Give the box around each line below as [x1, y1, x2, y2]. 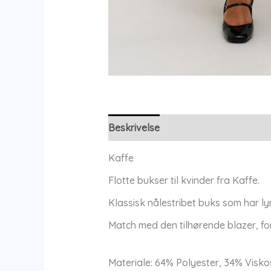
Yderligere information [171, 121, 270, 134]
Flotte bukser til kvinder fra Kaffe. [108, 174, 260, 186]
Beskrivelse [108, 121, 160, 134]
